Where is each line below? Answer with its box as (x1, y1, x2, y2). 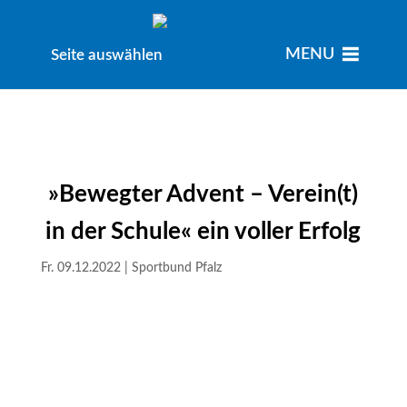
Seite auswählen (50, 47, 163, 63)
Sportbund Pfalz (131, 262, 222, 274)
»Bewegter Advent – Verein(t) (48, 183, 359, 206)
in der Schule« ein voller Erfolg (45, 220, 362, 243)
